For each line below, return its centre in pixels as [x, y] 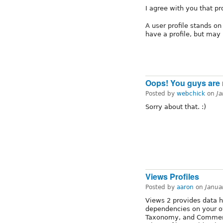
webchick [191, 93]
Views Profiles [172, 177]
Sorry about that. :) [176, 107]
